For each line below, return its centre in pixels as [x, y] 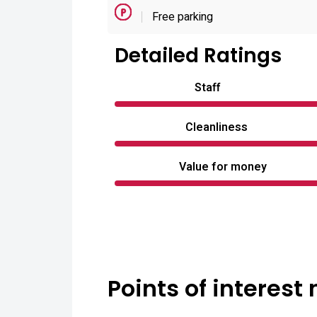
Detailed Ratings [198, 56]
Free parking [181, 17]
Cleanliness [217, 127]
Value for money [223, 167]
